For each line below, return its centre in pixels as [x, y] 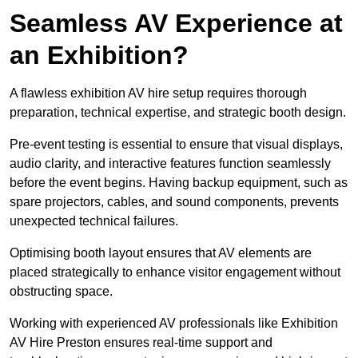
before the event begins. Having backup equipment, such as [179, 183]
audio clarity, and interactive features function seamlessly [170, 164]
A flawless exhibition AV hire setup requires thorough [158, 93]
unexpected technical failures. [94, 221]
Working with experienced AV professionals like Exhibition [174, 324]
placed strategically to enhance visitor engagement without [175, 272]
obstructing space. [61, 292]
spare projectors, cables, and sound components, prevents [174, 202]
